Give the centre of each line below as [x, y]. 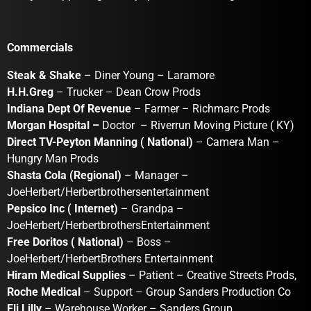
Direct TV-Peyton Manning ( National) [101, 142]
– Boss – [148, 242]
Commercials [40, 48]
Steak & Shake [44, 76]
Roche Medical [44, 292]
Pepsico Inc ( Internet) [62, 209]
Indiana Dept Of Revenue [69, 109]
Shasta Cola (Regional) [64, 176]
